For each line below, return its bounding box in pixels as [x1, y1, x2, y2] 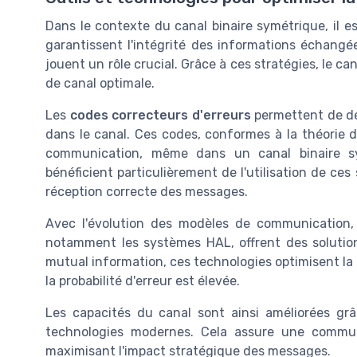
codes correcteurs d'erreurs [69, 108, 251, 124]
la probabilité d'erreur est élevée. [45, 273, 240, 289]
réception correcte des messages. [45, 184, 248, 200]
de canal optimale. [45, 76, 155, 92]
